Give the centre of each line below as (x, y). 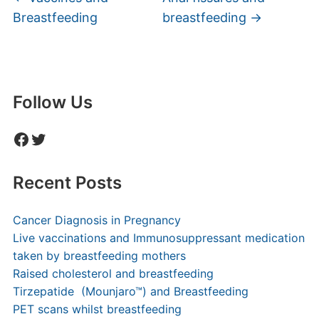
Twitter (58, 138)
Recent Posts (67, 183)
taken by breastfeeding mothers (99, 256)
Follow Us (52, 102)
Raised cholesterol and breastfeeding (113, 273)
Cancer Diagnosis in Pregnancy (96, 220)
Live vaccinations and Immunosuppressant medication (158, 238)
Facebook (51, 138)
